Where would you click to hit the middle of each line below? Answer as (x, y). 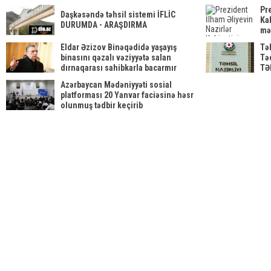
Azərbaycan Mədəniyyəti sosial (116, 85)
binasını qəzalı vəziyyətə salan (116, 57)
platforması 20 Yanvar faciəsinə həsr (127, 95)
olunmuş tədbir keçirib (102, 105)
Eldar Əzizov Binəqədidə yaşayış (119, 47)
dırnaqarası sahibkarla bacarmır (119, 68)
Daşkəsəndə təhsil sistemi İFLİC (118, 15)
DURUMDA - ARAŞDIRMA (104, 25)
